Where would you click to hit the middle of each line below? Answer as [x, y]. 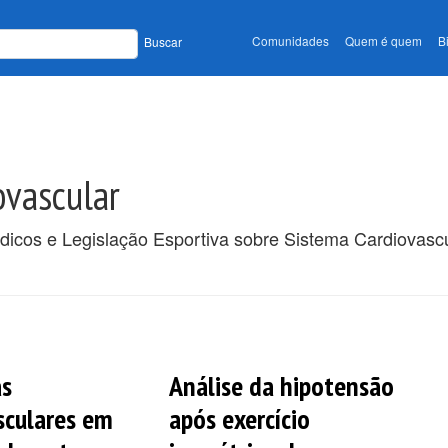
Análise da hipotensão [281, 385]
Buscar [163, 42]
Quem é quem [383, 41]
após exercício [239, 418]
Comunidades [290, 41]
